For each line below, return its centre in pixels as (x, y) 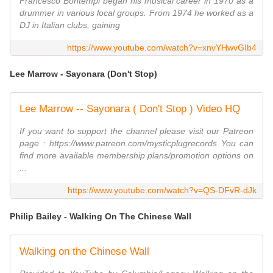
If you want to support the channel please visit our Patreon (136, 131)
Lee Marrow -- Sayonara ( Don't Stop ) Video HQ (130, 109)
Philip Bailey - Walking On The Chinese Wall (102, 217)
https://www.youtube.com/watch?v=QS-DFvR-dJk (162, 190)
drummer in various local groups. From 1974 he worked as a (136, 13)
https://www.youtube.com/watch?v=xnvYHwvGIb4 (162, 48)
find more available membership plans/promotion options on (136, 156)
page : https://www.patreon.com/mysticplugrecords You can (136, 144)
